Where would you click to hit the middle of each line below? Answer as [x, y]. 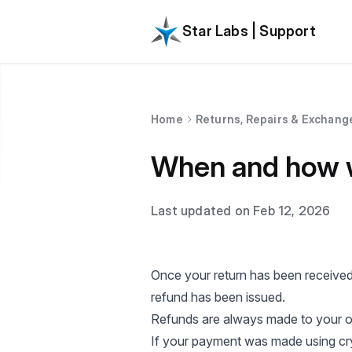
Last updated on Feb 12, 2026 [241, 211]
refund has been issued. [218, 297]
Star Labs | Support [249, 31]
